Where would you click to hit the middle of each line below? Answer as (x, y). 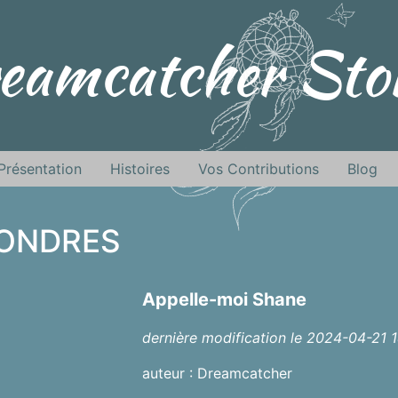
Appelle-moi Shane (224, 299)
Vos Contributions (259, 169)
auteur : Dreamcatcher (217, 373)
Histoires (140, 169)
